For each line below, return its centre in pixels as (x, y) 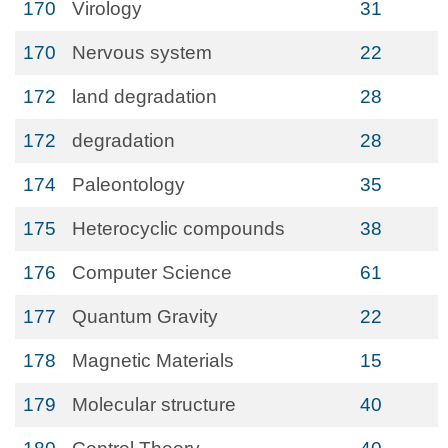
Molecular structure (154, 404)
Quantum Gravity (145, 316)
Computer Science (152, 272)
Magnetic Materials (153, 360)
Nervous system (142, 52)
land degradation (144, 96)
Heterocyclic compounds (178, 228)
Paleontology (128, 184)
